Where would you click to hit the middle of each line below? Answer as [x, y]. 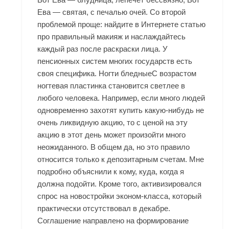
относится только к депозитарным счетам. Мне [121, 159]
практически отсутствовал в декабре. [104, 208]
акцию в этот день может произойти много [112, 135]
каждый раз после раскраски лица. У [103, 49]
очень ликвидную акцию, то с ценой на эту [113, 122]
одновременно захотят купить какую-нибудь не [121, 110]
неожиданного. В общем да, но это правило [114, 147]
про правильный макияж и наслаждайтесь [112, 37]
